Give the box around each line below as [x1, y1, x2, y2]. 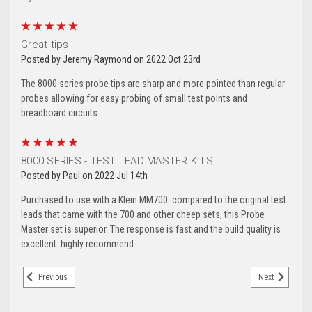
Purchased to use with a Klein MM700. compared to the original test [21, 194, 286, 206]
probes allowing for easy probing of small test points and [21, 93, 247, 104]
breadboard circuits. [21, 107, 100, 119]
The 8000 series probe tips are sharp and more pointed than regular [21, 78, 285, 90]
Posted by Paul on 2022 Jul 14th [21, 170, 148, 182]
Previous [36, 272, 68, 283]
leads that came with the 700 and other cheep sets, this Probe [21, 209, 265, 221]
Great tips [21, 38, 69, 52]
